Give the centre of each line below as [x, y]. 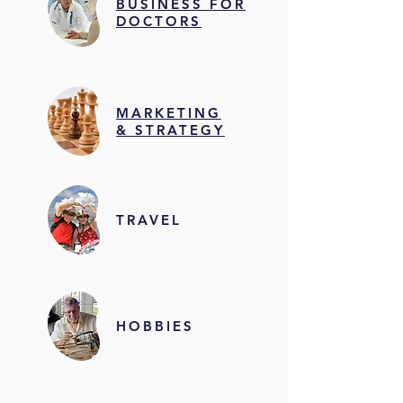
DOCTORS [159, 21]
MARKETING [169, 113]
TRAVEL [149, 220]
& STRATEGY [170, 130]
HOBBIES [155, 326]
